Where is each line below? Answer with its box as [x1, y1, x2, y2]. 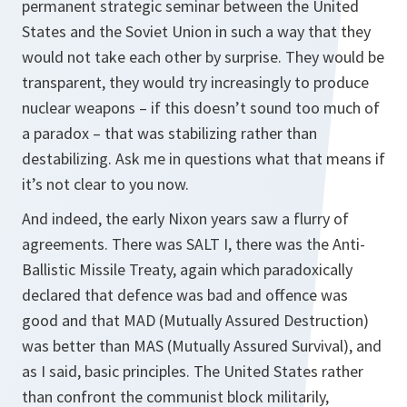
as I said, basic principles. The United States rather [22, 361, 363, 382]
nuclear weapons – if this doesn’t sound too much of [22, 97, 380, 118]
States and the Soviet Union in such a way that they [22, 21, 371, 42]
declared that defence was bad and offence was [22, 284, 348, 305]
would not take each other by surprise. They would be [22, 46, 384, 67]
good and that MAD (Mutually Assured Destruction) [22, 310, 369, 331]
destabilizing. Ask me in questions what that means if [22, 148, 385, 169]
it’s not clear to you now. [22, 174, 189, 194]
